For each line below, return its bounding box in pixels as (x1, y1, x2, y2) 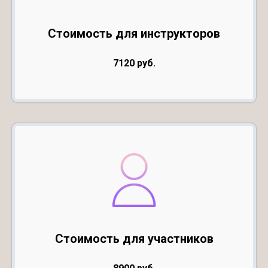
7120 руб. (112, 57, 156, 69)
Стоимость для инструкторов (48, 26, 220, 41)
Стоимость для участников (54, 231, 214, 246)
